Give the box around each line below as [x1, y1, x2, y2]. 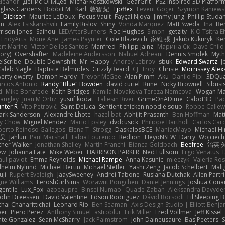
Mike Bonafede [6, 87, 49, 96]
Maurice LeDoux [29, 12, 75, 21]
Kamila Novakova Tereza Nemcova [93, 87, 192, 96]
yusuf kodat [60, 94, 93, 103]
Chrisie [158, 64, 178, 73]
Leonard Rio [54, 200, 89, 209]
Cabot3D [186, 94, 212, 103]
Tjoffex [113, 4, 133, 13]
